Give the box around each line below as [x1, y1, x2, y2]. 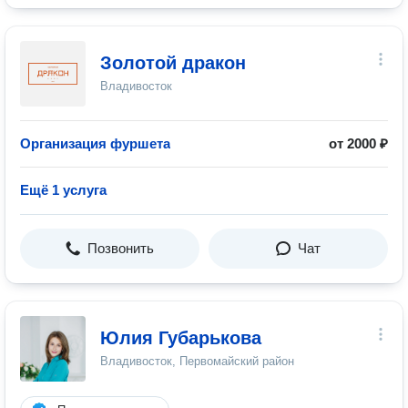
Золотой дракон [100, 53, 246, 73]
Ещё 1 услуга [20, 182, 107, 198]
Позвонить [87, 240, 154, 256]
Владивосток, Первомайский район [100, 354, 294, 368]
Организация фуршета [20, 136, 170, 151]
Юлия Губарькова [100, 328, 261, 348]
